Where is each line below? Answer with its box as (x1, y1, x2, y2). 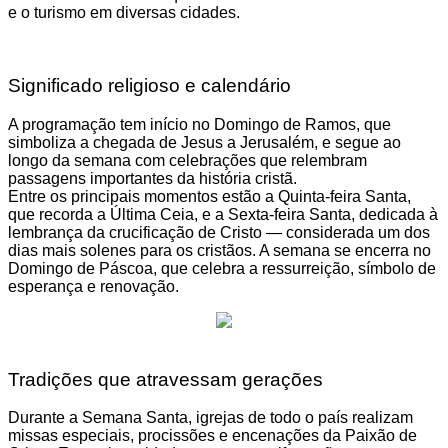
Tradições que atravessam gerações (8, 368, 323, 390)
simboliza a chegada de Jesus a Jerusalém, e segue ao (8, 133, 401, 151)
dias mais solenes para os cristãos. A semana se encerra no (8, 241, 431, 259)
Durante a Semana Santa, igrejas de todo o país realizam (8, 409, 413, 427)
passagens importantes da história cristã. (8, 169, 297, 187)
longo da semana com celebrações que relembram (8, 151, 367, 169)
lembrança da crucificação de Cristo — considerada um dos (8, 223, 430, 241)
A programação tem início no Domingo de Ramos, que (8, 115, 391, 133)
